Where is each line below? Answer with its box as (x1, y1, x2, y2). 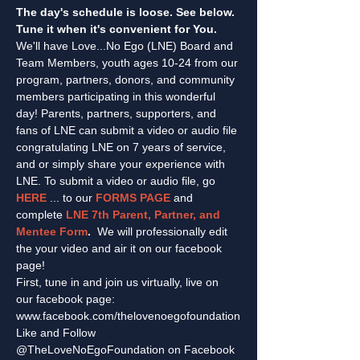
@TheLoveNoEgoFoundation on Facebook (16, 342, 238, 356)
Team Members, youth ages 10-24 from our (16, 55, 241, 69)
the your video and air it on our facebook (16, 241, 225, 255)
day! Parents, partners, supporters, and (16, 106, 219, 120)
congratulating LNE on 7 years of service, (16, 140, 229, 153)
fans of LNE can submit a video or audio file (16, 123, 240, 137)
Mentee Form (16, 224, 88, 238)
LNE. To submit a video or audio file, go (16, 174, 219, 187)
